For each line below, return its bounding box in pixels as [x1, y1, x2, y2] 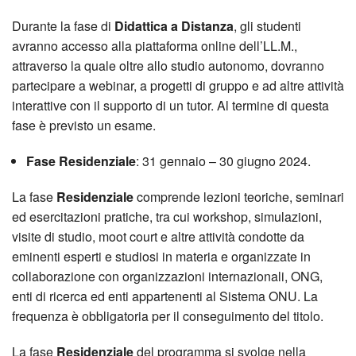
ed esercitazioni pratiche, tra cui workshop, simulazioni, [12, 207, 322, 226]
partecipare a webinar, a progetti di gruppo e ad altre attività [12, 75, 344, 95]
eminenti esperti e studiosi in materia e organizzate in [12, 246, 311, 265]
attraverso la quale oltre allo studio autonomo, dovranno [12, 56, 324, 75]
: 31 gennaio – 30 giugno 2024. [135, 151, 311, 170]
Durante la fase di [12, 16, 114, 35]
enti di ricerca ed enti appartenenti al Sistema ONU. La [12, 286, 318, 305]
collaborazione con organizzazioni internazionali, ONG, [12, 266, 323, 285]
